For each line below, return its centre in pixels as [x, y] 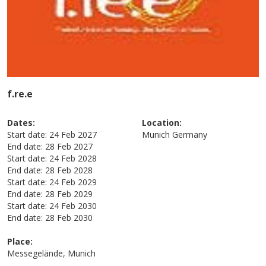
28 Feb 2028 [69, 170]
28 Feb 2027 [69, 146]
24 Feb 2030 [73, 205]
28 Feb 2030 [69, 217]
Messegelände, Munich [52, 253]
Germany [190, 134]
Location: [162, 122]
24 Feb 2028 [73, 158]
